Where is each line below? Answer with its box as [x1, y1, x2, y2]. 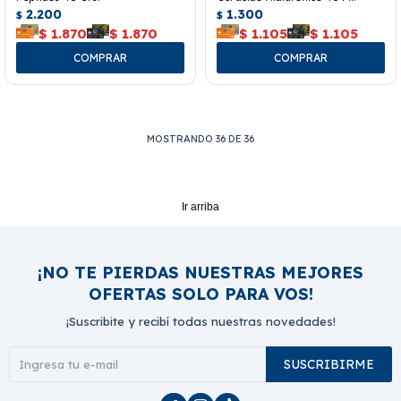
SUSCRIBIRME [284, 356, 374, 373]
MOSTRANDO [147, 132, 216, 146]
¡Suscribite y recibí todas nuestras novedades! [65, 314, 336, 329]
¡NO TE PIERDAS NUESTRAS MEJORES [38, 262, 363, 284]
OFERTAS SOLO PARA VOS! [88, 284, 313, 305]
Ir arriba [182, 200, 219, 214]
